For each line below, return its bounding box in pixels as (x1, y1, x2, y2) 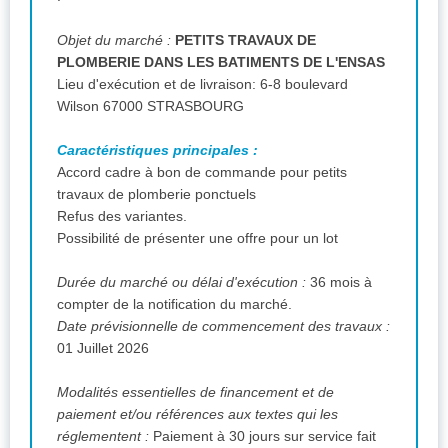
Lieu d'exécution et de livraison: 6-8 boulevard (57, 75, 260, 92)
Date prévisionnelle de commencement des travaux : (57, 317, 390, 334)
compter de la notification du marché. (57, 295, 296, 312)
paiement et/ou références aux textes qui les (57, 405, 338, 422)
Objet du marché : (57, 31, 175, 48)
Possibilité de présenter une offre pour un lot (57, 229, 338, 246)
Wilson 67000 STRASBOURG (147, 97, 248, 114)
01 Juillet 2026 (57, 339, 149, 356)
